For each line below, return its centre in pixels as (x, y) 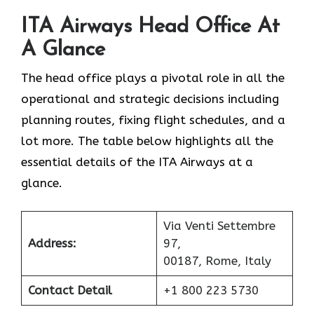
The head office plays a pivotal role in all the (153, 77)
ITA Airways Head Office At (150, 27)
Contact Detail (70, 291)
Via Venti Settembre (219, 226)
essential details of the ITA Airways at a (137, 162)
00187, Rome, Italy (217, 261)
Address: (52, 244)
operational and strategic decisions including (150, 98)
